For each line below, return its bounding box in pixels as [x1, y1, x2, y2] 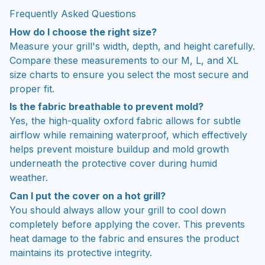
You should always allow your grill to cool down [9, 202, 226, 214]
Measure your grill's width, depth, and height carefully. [9, 38, 255, 50]
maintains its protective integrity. [9, 244, 152, 257]
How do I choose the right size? [9, 24, 157, 36]
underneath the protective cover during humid [9, 156, 217, 168]
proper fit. [9, 80, 54, 93]
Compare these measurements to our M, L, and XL [9, 52, 238, 64]
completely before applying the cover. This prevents [9, 216, 245, 228]
